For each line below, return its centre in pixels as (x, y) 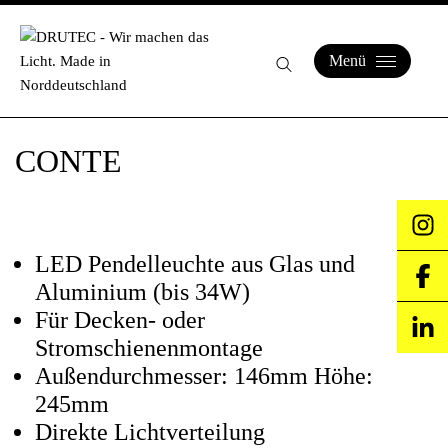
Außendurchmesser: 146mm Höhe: (204, 376)
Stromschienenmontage (149, 348)
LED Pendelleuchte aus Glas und (195, 264)
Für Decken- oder (120, 320)
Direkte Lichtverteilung (150, 432)
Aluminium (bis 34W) (142, 292)
